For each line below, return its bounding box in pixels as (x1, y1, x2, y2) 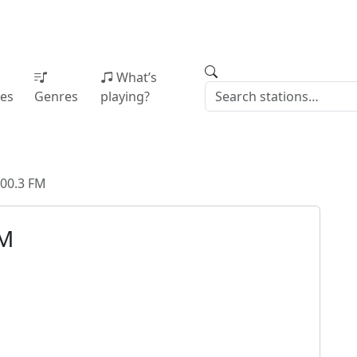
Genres (33, 88, 78, 105)
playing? (100, 88, 150, 105)
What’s (116, 69, 157, 86)
